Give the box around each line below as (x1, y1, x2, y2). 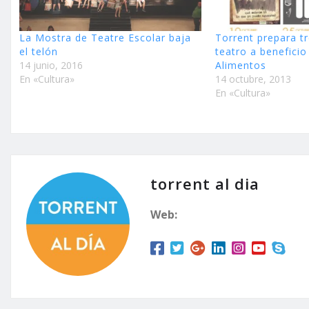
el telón (19, 44, 58, 58)
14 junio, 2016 (19, 58, 83, 72)
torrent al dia (150, 172, 259, 194)
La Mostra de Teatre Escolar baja (19, 30, 191, 44)
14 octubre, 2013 (215, 72, 292, 86)
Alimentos (215, 58, 267, 72)
